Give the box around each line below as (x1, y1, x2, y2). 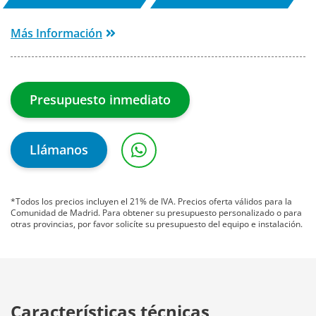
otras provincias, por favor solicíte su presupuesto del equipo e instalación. (11, 218, 303, 231)
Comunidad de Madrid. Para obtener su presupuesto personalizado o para (11, 207, 302, 219)
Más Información (11, 25, 102, 42)
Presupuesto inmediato (30, 91, 171, 109)
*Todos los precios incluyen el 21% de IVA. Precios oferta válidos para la (11, 195, 292, 208)
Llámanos (30, 141, 88, 159)
